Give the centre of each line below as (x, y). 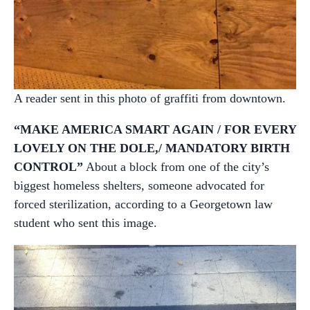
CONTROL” (48, 166)
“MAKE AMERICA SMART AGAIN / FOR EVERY (155, 129)
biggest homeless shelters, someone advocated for (139, 185)
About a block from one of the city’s (176, 166)
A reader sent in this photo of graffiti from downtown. (150, 98)
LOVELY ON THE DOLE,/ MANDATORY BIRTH (152, 148)
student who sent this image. (85, 222)
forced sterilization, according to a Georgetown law (143, 204)
